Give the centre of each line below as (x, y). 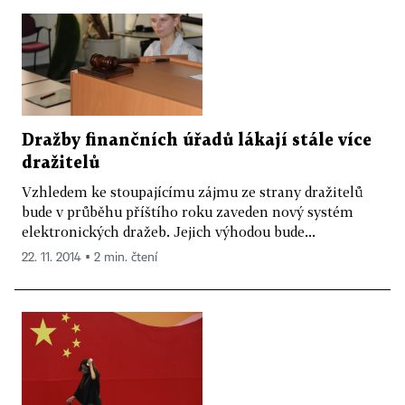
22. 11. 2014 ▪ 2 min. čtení (89, 257)
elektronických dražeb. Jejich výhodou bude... (169, 231)
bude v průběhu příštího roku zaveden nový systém (188, 211)
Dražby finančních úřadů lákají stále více (197, 140)
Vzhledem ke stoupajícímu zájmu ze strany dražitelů (192, 191)
